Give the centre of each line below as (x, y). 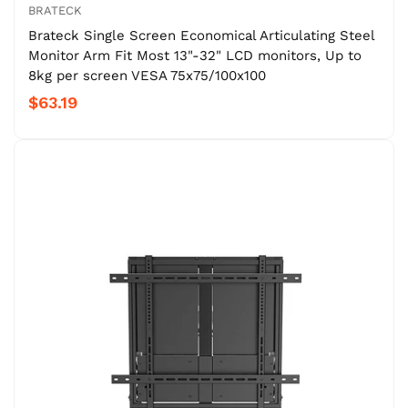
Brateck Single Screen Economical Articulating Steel (201, 35)
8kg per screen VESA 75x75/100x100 (147, 75)
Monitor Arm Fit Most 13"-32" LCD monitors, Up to (195, 55)
